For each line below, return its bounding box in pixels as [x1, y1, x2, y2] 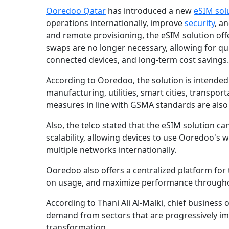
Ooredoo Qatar [46, 5, 106, 17]
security [185, 17, 215, 29]
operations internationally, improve [46, 17, 185, 29]
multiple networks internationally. [46, 144, 176, 156]
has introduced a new [106, 5, 194, 17]
